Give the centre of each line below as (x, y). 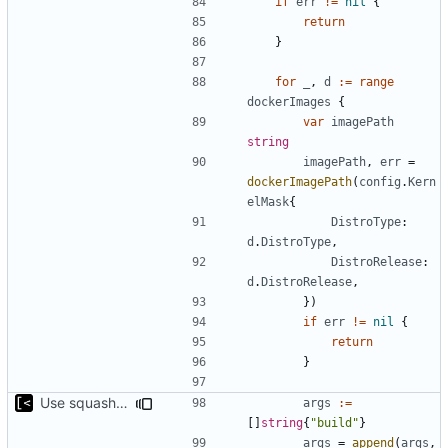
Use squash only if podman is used (122, 402)
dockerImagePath (299, 181)
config (380, 181)
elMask (268, 201)
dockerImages (289, 101)
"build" (334, 422)
